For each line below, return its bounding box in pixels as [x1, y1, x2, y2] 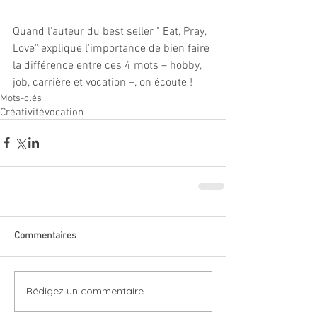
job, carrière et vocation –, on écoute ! [13, 75, 192, 90]
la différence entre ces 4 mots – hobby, [13, 58, 204, 73]
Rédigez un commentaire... [26, 284, 150, 298]
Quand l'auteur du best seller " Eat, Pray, [13, 24, 209, 39]
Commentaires [14, 229, 76, 242]
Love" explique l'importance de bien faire [13, 41, 212, 56]
